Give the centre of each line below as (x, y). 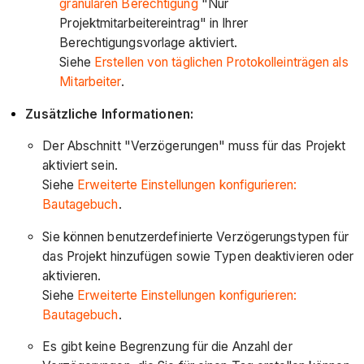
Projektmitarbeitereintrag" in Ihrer (154, 24)
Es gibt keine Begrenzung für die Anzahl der (167, 347)
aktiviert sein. (80, 166)
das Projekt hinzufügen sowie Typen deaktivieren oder (198, 256)
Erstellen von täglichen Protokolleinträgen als (221, 63)
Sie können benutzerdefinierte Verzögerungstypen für (196, 236)
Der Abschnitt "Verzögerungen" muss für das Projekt (194, 146)
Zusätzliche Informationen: (109, 114)
